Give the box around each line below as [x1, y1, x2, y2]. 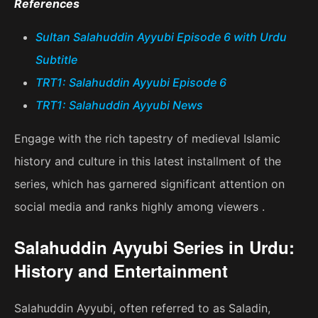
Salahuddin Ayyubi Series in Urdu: [14, 235, 295, 260]
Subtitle [35, 53, 77, 67]
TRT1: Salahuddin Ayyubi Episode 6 [35, 75, 226, 90]
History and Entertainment [14, 258, 228, 283]
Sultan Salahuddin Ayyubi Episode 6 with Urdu [35, 30, 287, 45]
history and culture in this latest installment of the [14, 154, 281, 169]
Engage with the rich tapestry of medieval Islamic [14, 131, 280, 146]
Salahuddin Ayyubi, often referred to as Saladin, [14, 301, 270, 316]
